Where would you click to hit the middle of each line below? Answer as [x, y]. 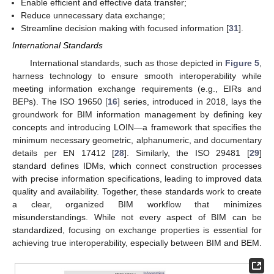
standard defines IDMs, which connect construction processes [137, 165]
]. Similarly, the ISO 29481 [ [187, 153]
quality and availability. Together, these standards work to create [137, 191]
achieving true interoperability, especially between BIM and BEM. [137, 243]
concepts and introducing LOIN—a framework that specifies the [137, 127]
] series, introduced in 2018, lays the [190, 101]
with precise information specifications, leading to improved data [137, 178]
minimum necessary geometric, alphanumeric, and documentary [137, 140]
